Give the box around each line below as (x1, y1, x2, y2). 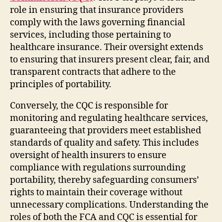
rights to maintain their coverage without (10, 186, 182, 198)
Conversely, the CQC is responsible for (10, 100, 168, 111)
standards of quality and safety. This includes (10, 137, 199, 149)
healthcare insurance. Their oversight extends (10, 41, 203, 53)
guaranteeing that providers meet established (10, 124, 201, 136)
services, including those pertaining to (10, 29, 171, 41)
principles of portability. (10, 78, 111, 90)
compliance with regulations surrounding (10, 162, 186, 173)
